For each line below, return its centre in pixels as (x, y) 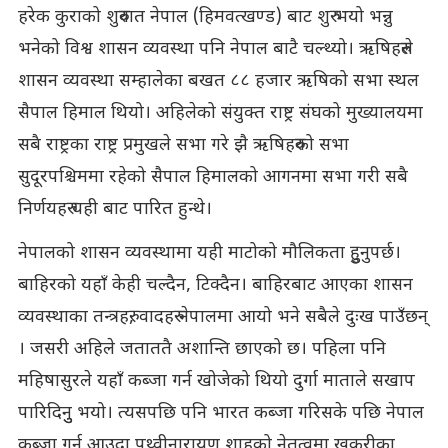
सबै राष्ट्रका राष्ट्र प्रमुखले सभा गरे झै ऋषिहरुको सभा (183, 145)
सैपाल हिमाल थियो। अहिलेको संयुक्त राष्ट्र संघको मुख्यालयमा (220, 113)
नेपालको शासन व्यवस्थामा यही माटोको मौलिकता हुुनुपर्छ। (209, 253)
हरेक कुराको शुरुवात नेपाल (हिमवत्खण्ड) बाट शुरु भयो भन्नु (205, 17)
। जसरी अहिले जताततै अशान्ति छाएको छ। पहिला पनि (201, 349)
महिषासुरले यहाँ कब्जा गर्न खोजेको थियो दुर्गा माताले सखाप (216, 381)
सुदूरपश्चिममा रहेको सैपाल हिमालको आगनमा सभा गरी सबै (212, 177)
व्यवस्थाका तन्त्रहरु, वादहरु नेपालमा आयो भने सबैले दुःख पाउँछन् (222, 317)
